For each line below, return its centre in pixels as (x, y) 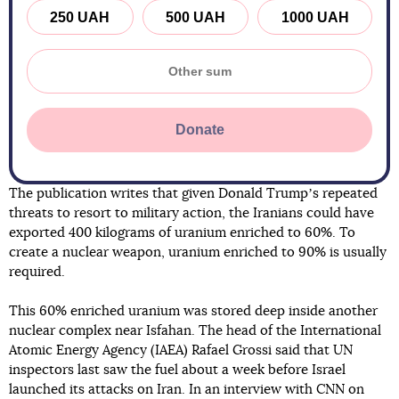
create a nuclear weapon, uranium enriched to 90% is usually (198, 253)
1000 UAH (315, 17)
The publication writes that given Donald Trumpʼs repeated (193, 194)
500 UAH (195, 17)
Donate (199, 130)
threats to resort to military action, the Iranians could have (191, 214)
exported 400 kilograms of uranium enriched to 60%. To (182, 233)
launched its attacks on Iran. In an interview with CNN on (187, 390)
